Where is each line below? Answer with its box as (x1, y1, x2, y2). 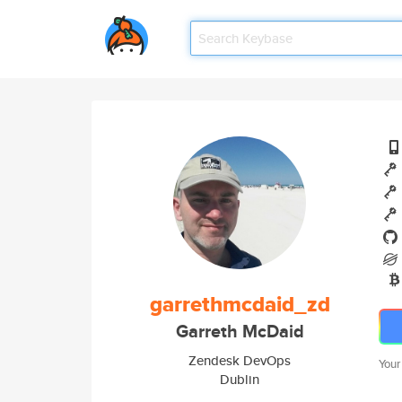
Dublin (220, 370, 259, 389)
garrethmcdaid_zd (149, 288, 330, 320)
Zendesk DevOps (188, 351, 291, 370)
